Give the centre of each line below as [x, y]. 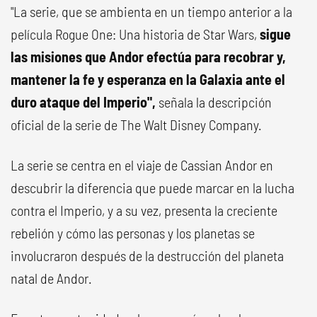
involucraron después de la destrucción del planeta [147, 255]
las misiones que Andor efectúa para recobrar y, [148, 57]
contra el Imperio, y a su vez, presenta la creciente [144, 210]
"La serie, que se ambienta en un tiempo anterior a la [151, 11]
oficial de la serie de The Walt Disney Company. [136, 125]
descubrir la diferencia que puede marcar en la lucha [152, 188]
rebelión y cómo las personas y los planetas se [133, 233]
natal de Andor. [51, 278]
